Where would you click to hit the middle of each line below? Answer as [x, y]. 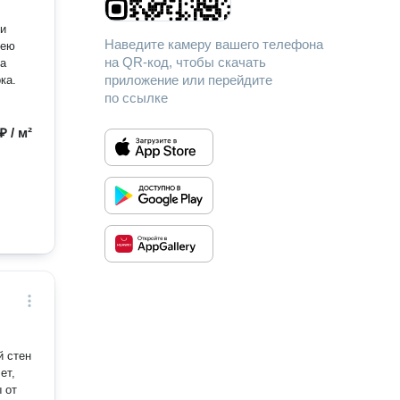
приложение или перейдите [189, 80]
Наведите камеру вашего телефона [214, 44]
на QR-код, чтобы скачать [186, 62]
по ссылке [137, 98]
